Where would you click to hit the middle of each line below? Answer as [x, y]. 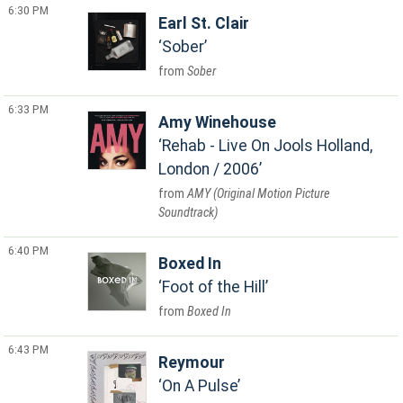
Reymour [192, 363]
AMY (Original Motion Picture [259, 194]
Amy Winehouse [218, 122]
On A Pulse [200, 386]
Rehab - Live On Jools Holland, [268, 146]
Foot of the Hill [214, 287]
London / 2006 [209, 169]
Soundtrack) [188, 213]
